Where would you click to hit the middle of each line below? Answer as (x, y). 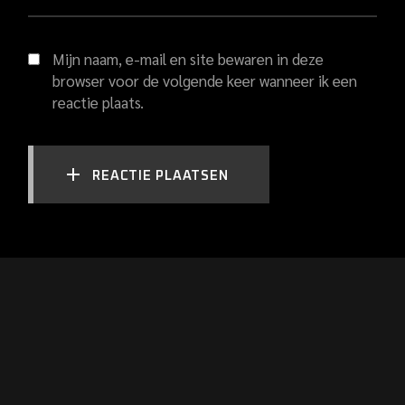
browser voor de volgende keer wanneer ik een (205, 80)
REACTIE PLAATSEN (160, 175)
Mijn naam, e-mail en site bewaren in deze (188, 58)
